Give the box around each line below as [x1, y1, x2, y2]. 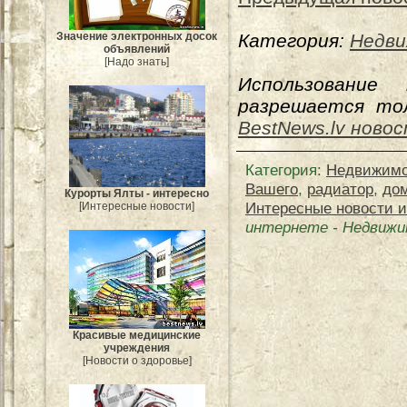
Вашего [245, 180, 298, 198]
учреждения [104, 341, 171, 354]
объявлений [104, 42, 171, 55]
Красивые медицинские [73, 328, 202, 342]
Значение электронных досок [56, 29, 218, 43]
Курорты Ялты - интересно [65, 187, 210, 201]
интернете [245, 218, 328, 236]
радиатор [307, 180, 373, 198]
